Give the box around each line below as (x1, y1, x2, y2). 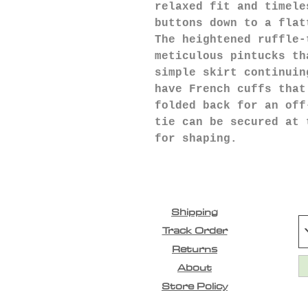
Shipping (171, 203, 218, 220)
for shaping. (155, 132, 237, 145)
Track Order (162, 221, 228, 239)
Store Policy (162, 277, 228, 294)
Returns (172, 240, 217, 257)
